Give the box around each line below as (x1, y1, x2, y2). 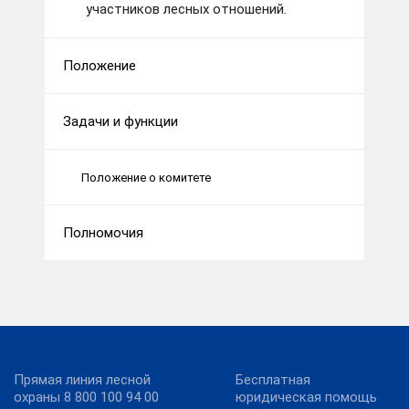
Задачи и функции (63, 113, 178, 131)
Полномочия (63, 225, 143, 242)
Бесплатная (236, 372, 310, 389)
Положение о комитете (81, 170, 211, 184)
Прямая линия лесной (14, 372, 151, 389)
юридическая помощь (236, 389, 377, 406)
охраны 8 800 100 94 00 (14, 389, 159, 406)
